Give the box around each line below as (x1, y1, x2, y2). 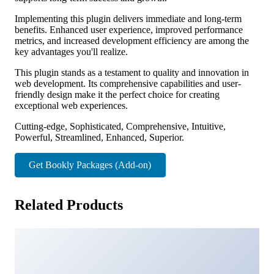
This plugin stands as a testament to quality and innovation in (15, 67, 249, 78)
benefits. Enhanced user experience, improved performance (15, 24, 243, 35)
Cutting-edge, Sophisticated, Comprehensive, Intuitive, (15, 120, 226, 131)
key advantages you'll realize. (15, 46, 128, 57)
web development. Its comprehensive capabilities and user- (15, 78, 241, 89)
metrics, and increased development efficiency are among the (15, 35, 249, 46)
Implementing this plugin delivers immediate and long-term (15, 13, 242, 24)
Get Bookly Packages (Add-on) (29, 160, 152, 171)
